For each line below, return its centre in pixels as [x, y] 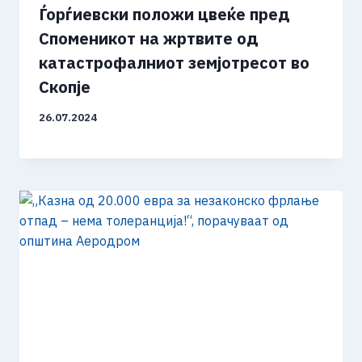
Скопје [65, 86]
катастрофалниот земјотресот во [174, 62]
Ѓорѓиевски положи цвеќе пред [164, 14]
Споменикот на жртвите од [149, 38]
